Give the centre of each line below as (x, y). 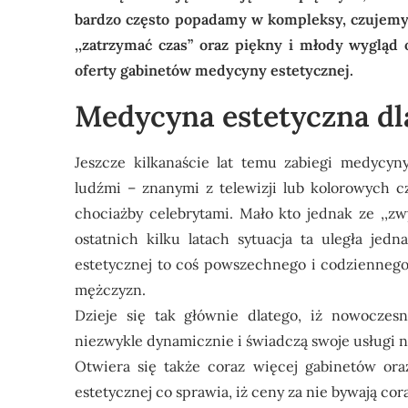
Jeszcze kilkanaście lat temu (176, 162)
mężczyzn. (110, 290)
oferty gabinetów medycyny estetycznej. (216, 70)
